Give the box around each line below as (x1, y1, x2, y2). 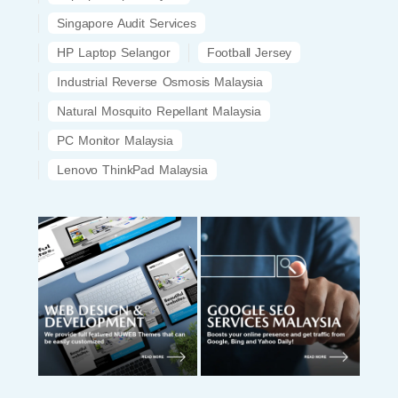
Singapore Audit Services (57, 15, 196, 30)
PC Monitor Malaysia (57, 132, 173, 147)
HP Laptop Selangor (57, 44, 171, 60)
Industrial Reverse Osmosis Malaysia (57, 74, 263, 89)
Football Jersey (206, 44, 292, 60)
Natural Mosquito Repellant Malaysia (57, 103, 261, 118)
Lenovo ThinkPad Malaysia (57, 162, 208, 177)
